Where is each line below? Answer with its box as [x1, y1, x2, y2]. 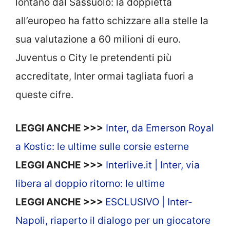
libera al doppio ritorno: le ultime [15, 177, 165, 189]
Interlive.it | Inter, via [106, 159, 200, 171]
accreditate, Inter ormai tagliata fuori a [15, 70, 194, 83]
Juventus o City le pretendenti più [15, 52, 171, 64]
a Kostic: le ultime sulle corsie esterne [15, 140, 189, 152]
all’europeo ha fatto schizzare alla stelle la [15, 15, 208, 27]
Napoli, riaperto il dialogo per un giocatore [15, 214, 210, 226]
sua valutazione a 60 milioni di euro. [15, 33, 181, 46]
